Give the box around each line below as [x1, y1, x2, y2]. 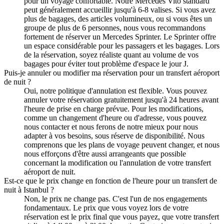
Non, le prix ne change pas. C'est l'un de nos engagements [24, 194, 207, 203]
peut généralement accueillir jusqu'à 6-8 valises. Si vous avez [24, 5, 215, 14]
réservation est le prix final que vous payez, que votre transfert [24, 212, 219, 221]
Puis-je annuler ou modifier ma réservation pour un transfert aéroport [4, 68, 219, 77]
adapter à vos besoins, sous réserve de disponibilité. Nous [24, 131, 204, 140]
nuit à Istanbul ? [4, 185, 54, 194]
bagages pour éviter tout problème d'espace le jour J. [24, 59, 188, 68]
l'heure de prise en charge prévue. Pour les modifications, [24, 104, 203, 113]
